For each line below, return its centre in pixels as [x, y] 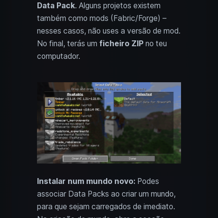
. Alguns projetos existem [118, 6]
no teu [155, 44]
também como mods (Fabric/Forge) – [102, 18]
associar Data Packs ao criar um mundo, [106, 194]
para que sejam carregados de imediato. [106, 206]
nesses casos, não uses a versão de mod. [109, 31]
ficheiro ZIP [121, 44]
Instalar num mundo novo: [86, 181]
